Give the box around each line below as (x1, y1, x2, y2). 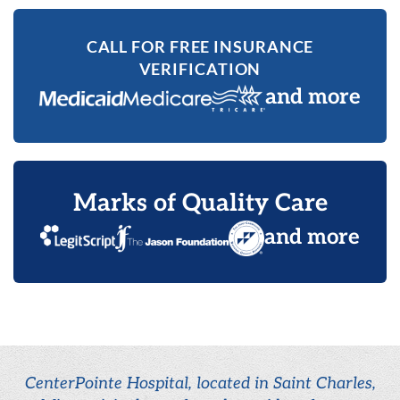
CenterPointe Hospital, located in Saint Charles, (24, 374, 376, 393)
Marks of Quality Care (72, 189, 328, 218)
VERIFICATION (138, 59, 262, 79)
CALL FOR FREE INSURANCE (86, 37, 314, 56)
